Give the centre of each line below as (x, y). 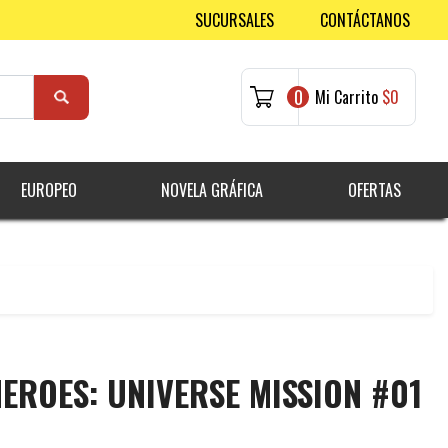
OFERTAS (374, 190)
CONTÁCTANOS (365, 20)
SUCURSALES (234, 20)
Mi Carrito (346, 97)
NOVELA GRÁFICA (212, 190)
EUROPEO (48, 190)
